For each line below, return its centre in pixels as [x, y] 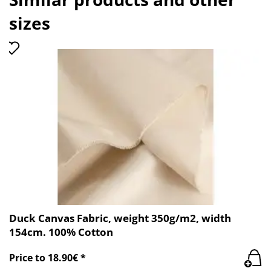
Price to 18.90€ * [47, 258]
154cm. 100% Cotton [61, 232]
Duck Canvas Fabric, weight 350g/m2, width [120, 218]
